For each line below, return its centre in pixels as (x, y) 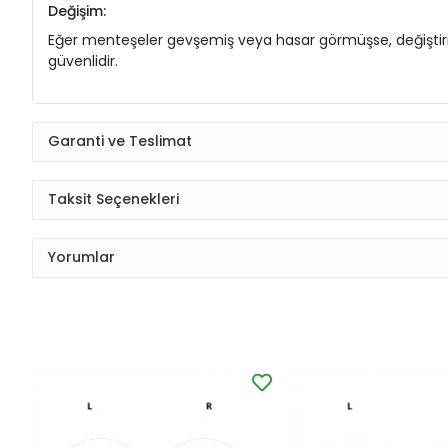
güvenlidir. (83, 60)
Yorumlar (81, 257)
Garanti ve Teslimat (120, 141)
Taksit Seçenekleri (113, 199)
